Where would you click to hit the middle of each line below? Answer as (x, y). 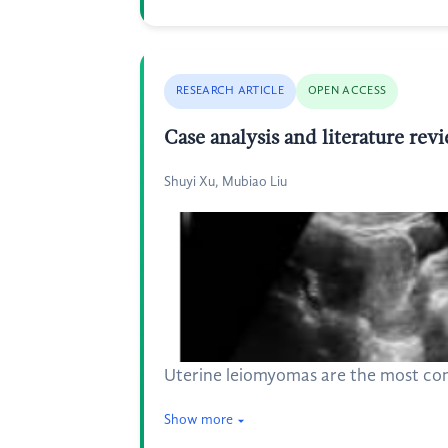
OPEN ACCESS (347, 91)
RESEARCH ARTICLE (230, 91)
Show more (198, 420)
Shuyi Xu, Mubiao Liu (225, 182)
